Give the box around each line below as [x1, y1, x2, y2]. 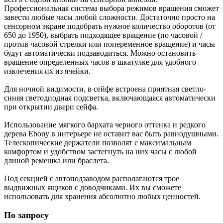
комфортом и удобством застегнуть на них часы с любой [4, 147, 197, 156]
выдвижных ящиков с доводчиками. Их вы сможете [4, 183, 181, 192]
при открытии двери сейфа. [4, 103, 98, 111]
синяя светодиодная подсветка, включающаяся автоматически [4, 94, 216, 102]
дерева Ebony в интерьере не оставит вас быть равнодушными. [4, 129, 219, 138]
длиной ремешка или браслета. [4, 156, 109, 165]
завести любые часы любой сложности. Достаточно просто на [4, 13, 215, 21]
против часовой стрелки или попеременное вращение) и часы [4, 40, 215, 48]
